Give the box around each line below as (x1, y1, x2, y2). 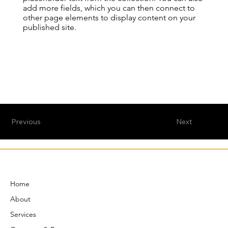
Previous (11, 117, 41, 126)
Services (10, 210, 36, 219)
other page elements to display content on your (22, 12, 195, 22)
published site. (22, 22, 76, 32)
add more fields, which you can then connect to (22, 3, 195, 13)
